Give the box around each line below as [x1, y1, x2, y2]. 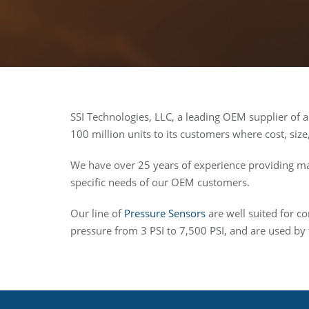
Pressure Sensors [124, 206, 206, 220]
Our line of [70, 206, 124, 220]
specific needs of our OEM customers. [70, 175, 250, 189]
